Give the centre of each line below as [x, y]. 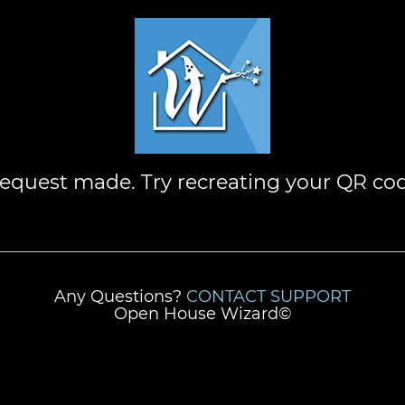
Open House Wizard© [202, 314]
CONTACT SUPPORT [268, 297]
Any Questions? [120, 297]
